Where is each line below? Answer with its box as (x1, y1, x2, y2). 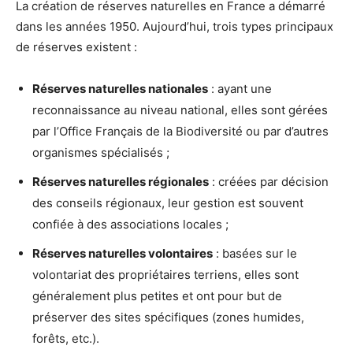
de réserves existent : (16, 39, 137, 54)
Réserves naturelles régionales (32, 173, 209, 189)
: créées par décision (209, 173, 329, 189)
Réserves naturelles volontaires (32, 245, 213, 261)
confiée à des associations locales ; (32, 216, 229, 232)
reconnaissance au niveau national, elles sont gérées (32, 102, 328, 117)
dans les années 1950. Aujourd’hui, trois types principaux (16, 18, 333, 34)
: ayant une (208, 80, 272, 96)
